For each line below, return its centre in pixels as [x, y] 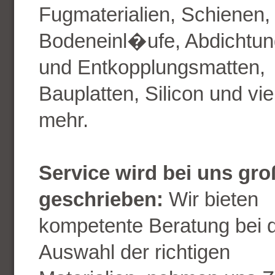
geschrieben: [101, 199]
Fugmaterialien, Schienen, [154, 14]
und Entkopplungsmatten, [152, 67]
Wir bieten [211, 199]
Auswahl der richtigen [134, 252]
